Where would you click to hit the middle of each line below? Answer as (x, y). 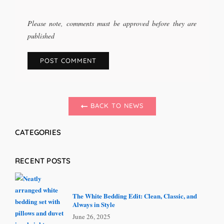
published (41, 36)
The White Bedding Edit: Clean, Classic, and (135, 196)
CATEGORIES (38, 132)
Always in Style (94, 204)
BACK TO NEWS (115, 106)
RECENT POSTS (43, 161)
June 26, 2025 (91, 217)
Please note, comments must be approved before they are (112, 23)
